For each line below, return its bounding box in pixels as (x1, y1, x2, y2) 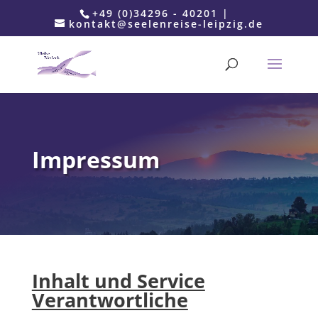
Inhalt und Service (31, 268, 205, 294)
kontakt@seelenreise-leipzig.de (68, 16, 263, 31)
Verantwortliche (31, 287, 188, 313)
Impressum (31, 144, 160, 175)
